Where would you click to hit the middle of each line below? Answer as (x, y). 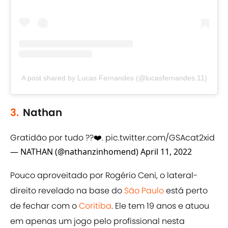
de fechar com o (45, 206)
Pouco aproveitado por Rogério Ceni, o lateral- (104, 176)
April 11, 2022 (166, 152)
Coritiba (95, 206)
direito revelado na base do (67, 191)
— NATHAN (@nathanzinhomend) (75, 152)
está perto (186, 191)
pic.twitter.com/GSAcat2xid (160, 138)
